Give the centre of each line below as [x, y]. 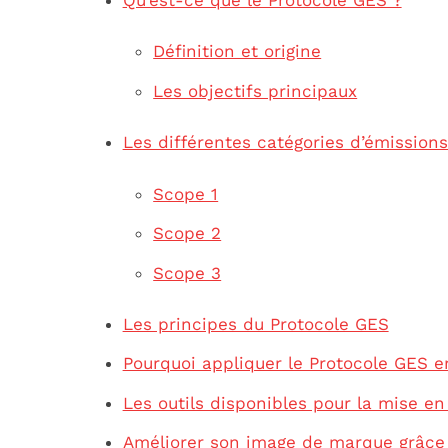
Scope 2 [187, 233]
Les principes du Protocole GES [255, 323]
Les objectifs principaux [255, 90]
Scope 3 [187, 272]
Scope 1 [186, 193]
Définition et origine [237, 51]
